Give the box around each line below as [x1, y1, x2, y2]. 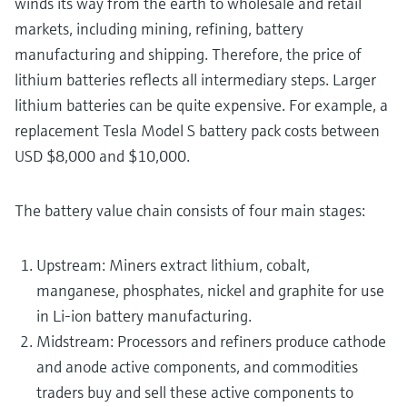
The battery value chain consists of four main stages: [15, 200, 365, 221]
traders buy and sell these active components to [36, 382, 353, 402]
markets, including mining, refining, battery [15, 18, 303, 39]
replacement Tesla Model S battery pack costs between [15, 120, 380, 141]
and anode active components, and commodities [36, 356, 358, 377]
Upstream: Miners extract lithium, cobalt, [36, 254, 310, 275]
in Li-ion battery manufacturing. [36, 305, 252, 326]
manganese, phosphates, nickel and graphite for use [36, 280, 384, 301]
